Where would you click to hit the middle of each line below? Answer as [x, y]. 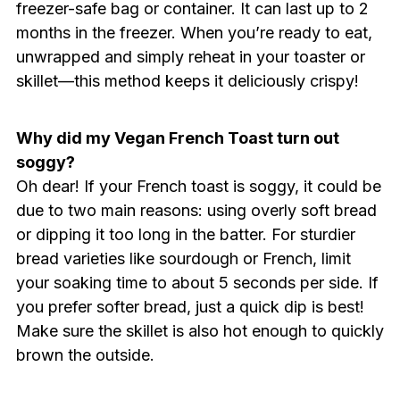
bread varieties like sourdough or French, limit [183, 258]
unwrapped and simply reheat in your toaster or [190, 56]
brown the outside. [85, 354]
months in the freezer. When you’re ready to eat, [194, 32]
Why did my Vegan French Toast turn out [177, 137]
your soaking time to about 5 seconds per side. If [197, 282]
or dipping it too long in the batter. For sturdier [185, 234]
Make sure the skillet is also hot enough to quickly [200, 330]
